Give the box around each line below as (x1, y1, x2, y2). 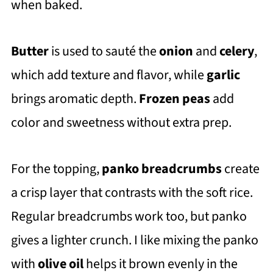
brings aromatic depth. (10, 89, 139, 109)
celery (219, 41, 254, 62)
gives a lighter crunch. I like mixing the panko (10, 230, 258, 250)
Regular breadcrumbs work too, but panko (10, 207, 247, 227)
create (221, 159, 260, 179)
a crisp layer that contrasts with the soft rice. (10, 183, 253, 203)
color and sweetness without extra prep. (10, 113, 232, 133)
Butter (10, 41, 49, 62)
